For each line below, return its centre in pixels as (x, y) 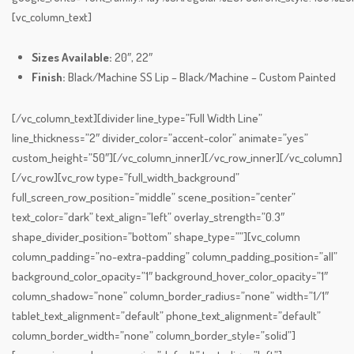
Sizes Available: (72, 58)
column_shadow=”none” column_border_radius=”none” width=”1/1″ (170, 296)
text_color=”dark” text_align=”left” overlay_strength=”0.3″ (148, 217)
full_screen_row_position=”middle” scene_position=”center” (154, 198)
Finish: (50, 77)
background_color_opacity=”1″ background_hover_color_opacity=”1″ (170, 277)
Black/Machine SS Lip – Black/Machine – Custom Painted (202, 77)
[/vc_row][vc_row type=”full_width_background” (126, 178)
